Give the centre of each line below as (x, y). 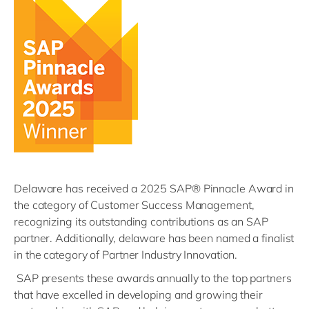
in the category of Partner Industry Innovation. (126, 255)
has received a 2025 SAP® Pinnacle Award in (178, 188)
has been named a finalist (230, 238)
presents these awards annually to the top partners (165, 278)
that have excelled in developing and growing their (138, 295)
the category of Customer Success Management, (134, 205)
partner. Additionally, (66, 238)
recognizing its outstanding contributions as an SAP (141, 221)
